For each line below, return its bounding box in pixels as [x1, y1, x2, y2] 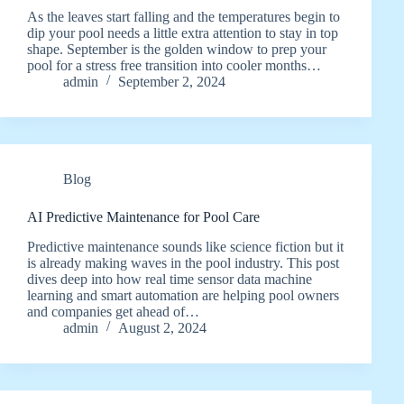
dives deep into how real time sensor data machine [27, 271, 312, 287]
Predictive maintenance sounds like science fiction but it [27, 238, 344, 254]
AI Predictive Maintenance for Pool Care [27, 208, 260, 225]
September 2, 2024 [118, 73, 225, 89]
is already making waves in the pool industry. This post [27, 254, 339, 271]
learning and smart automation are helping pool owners [27, 287, 339, 303]
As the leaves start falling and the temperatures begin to [27, 8, 340, 24]
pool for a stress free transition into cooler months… [27, 57, 321, 73]
